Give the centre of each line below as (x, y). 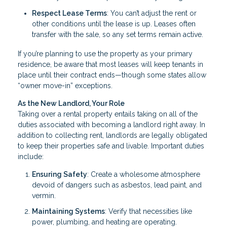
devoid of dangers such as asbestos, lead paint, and (117, 185)
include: (31, 156)
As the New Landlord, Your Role (71, 103)
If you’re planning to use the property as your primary (105, 53)
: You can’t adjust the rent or (152, 13)
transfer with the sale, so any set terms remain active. (118, 34)
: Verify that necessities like (148, 212)
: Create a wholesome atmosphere (144, 174)
